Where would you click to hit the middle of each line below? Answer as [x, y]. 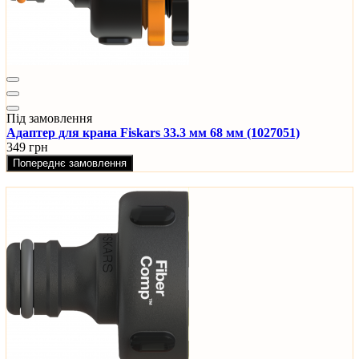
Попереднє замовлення [70, 163]
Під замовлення [49, 119]
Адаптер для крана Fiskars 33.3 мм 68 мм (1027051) [153, 133]
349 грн [27, 147]
